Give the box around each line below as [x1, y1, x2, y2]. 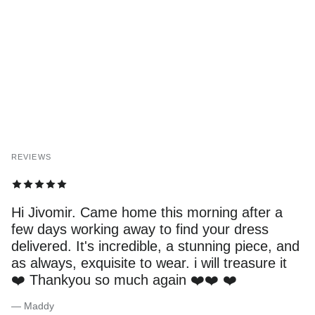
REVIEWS [11, 153, 51, 162]
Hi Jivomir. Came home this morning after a [11, 204, 283, 220]
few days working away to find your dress [11, 221, 269, 237]
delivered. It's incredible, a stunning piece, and [11, 238, 300, 254]
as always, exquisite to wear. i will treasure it [11, 255, 287, 271]
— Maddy [11, 300, 54, 311]
